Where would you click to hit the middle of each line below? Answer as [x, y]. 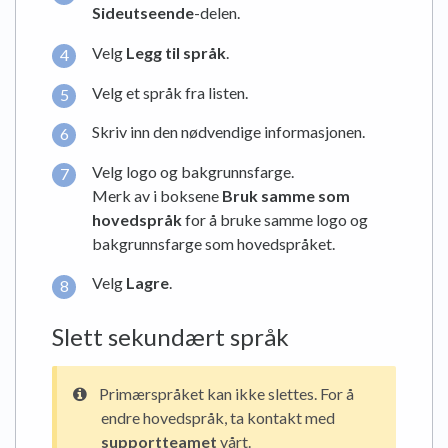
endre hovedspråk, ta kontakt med [218, 418]
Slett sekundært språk [170, 337]
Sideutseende [143, 13]
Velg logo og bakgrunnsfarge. [193, 171]
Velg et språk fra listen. [170, 92]
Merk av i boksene [157, 195]
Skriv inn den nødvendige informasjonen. [228, 132]
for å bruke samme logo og [275, 219]
